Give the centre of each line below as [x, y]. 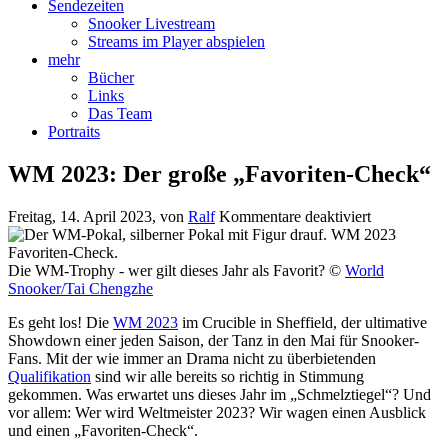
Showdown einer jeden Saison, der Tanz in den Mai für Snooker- [213, 341]
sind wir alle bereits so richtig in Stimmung [227, 377]
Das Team [120, 114]
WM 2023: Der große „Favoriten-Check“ [219, 174]
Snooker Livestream [151, 24]
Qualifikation [49, 377]
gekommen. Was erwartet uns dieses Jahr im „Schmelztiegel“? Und [219, 395]
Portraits [74, 132]
